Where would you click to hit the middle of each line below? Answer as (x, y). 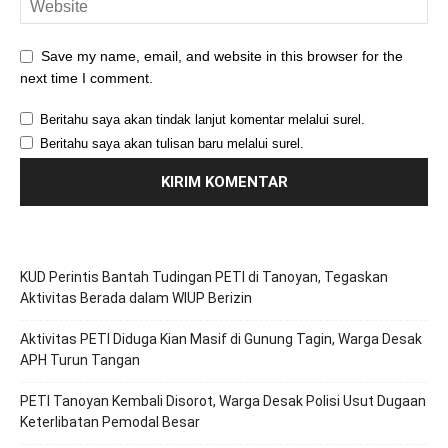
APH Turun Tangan (80, 360)
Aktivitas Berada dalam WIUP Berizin (136, 298)
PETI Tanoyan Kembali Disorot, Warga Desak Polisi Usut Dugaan (223, 401)
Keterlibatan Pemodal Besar (110, 422)
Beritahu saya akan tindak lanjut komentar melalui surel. (202, 120)
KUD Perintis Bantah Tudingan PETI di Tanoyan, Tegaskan (204, 277)
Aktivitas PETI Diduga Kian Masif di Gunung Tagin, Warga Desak (221, 339)
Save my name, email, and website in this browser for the (222, 56)
